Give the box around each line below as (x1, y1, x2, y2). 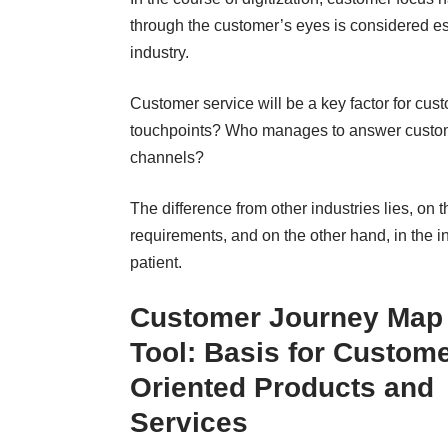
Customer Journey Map (130, 301, 443, 333)
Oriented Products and (130, 371, 434, 403)
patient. (130, 253, 182, 271)
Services (130, 406, 248, 438)
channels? (130, 148, 204, 166)
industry (130, 43, 185, 61)
